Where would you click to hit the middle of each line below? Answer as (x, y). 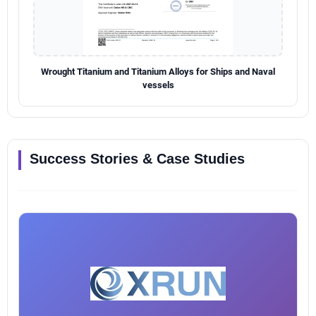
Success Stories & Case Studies (137, 158)
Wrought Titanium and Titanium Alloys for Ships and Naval (158, 71)
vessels (158, 85)
